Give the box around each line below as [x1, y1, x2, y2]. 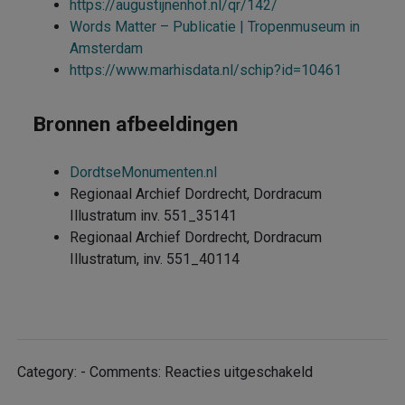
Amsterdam [70, 39, 144, 57]
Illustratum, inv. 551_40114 [70, 250, 240, 268]
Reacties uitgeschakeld [164, 363, 313, 381]
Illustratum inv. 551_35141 [70, 206, 238, 224]
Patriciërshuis [311, 383, 400, 401]
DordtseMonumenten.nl [70, 163, 218, 181]
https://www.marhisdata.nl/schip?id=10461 [70, 61, 343, 79]
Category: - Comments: [16, 363, 165, 381]
